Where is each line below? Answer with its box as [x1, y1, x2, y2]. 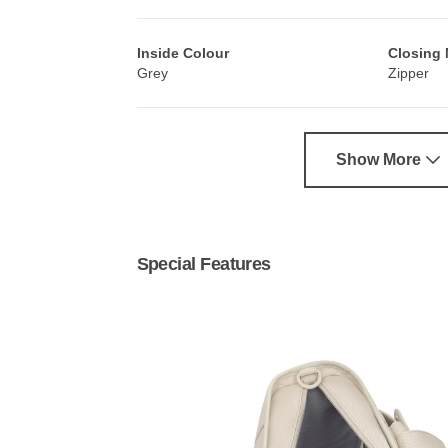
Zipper [388, 64, 430, 81]
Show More [335, 150, 425, 168]
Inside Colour [136, 44, 229, 61]
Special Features [136, 253, 271, 274]
